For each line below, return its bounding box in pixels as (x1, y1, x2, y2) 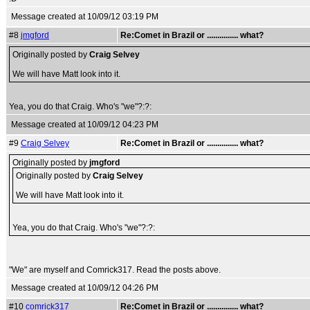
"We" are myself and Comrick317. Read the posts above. (9, 265, 221, 275)
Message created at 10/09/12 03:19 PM (11, 12, 158, 21)
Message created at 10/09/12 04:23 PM (11, 120, 158, 129)
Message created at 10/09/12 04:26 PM (11, 283, 158, 293)
